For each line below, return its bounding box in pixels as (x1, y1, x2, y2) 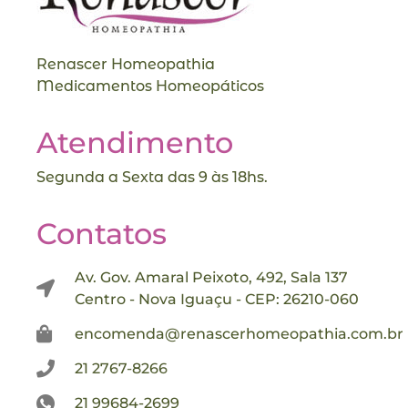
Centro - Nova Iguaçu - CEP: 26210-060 (75, 291, 359, 309)
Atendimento (36, 124, 233, 160)
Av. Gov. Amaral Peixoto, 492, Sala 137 (75, 269, 348, 287)
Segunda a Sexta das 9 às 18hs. (36, 168, 268, 186)
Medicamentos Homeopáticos (36, 76, 264, 95)
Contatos (36, 216, 167, 252)
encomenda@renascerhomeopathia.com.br (75, 325, 403, 343)
